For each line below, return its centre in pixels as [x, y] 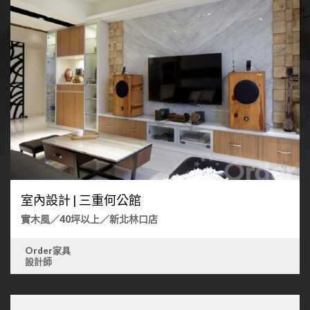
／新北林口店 [129, 219]
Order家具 [47, 250]
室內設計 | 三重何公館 [81, 200]
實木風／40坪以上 [60, 219]
